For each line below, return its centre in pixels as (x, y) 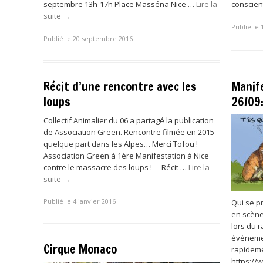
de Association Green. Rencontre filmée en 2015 (129, 132)
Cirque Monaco (80, 249)
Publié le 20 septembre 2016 (88, 38)
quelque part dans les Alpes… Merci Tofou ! (122, 144)
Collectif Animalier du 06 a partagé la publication (129, 120)
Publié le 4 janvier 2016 (80, 201)
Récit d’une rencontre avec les (120, 86)
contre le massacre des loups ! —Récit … (116, 167)
